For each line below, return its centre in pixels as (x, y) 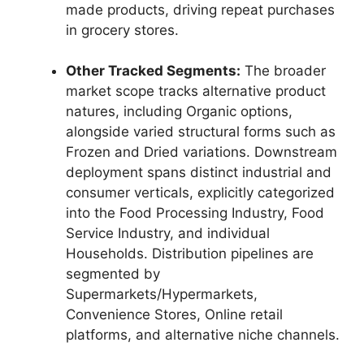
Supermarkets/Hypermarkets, (162, 294)
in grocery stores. (122, 30)
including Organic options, (206, 111)
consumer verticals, (130, 193)
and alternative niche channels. (236, 335)
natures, (93, 111)
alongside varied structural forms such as (201, 132)
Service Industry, (120, 233)
